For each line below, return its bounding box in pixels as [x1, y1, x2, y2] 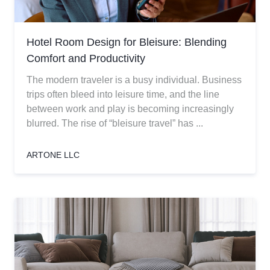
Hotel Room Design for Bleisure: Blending [27, 36, 227, 48]
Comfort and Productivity [27, 52, 145, 64]
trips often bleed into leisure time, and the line [27, 89, 219, 99]
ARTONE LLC [27, 150, 80, 160]
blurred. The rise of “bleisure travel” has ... [27, 118, 203, 128]
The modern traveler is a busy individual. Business [27, 75, 242, 85]
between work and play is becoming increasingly [27, 104, 234, 114]
